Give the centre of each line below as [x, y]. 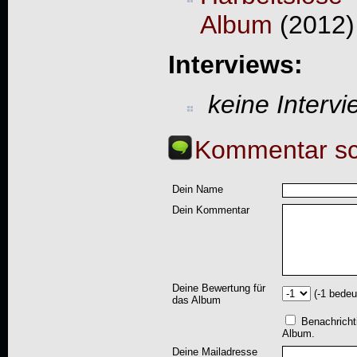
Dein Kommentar [210, 210]
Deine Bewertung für [218, 288]
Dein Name [197, 190]
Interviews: [235, 64]
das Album [196, 300]
